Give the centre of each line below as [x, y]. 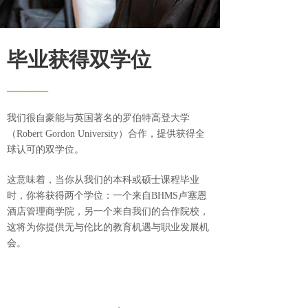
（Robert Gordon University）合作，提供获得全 [106, 134]
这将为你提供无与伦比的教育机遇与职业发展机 [108, 227]
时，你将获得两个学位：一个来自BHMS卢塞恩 [107, 196]
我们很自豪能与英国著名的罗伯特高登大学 [98, 118]
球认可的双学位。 [45, 150]
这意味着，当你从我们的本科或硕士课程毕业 [103, 180]
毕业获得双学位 [79, 59]
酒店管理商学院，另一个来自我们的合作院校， [108, 211]
